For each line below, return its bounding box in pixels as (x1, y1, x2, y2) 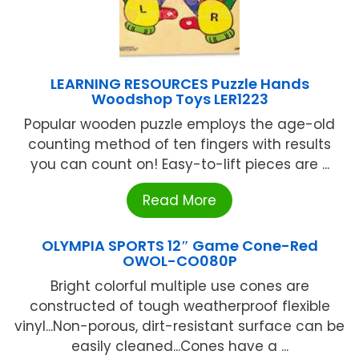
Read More (143, 191, 216, 211)
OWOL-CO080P (122, 251, 237, 272)
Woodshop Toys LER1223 (91, 89, 268, 110)
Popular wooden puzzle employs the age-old (24, 115, 335, 135)
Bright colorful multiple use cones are (50, 276, 309, 296)
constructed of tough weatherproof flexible (29, 296, 330, 317)
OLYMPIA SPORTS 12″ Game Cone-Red (41, 236, 318, 256)
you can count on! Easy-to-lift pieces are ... (30, 155, 329, 175)
